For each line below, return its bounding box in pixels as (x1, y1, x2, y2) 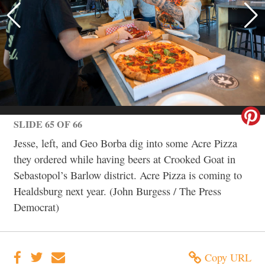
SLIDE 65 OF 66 (14, 117, 82, 131)
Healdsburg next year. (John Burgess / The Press (14, 183, 221, 198)
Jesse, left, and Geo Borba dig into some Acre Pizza (14, 135, 237, 150)
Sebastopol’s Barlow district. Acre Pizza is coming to (14, 167, 242, 182)
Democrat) (14, 199, 59, 214)
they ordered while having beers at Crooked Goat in (14, 151, 235, 166)
